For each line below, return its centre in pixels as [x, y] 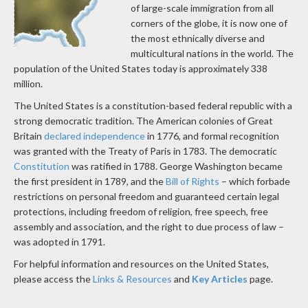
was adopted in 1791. [59, 242]
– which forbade [255, 181]
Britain [29, 136]
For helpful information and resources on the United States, [141, 264]
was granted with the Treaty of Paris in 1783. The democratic [145, 151]
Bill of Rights [192, 181]
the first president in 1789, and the [90, 181]
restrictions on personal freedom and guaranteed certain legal [146, 197]
